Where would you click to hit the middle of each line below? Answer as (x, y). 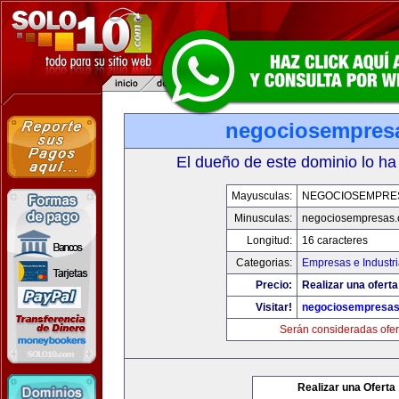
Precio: (274, 285)
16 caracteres (335, 240)
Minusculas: (263, 218)
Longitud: (269, 240)
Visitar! (274, 307)
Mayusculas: (262, 196)
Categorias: (264, 263)
